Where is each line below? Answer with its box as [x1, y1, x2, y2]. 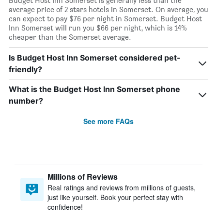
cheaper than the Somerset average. [9, 32, 131, 42]
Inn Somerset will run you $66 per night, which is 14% [9, 23, 187, 32]
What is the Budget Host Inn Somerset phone [9, 84, 180, 94]
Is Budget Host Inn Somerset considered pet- [9, 53, 181, 62]
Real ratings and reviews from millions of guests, [47, 183, 196, 192]
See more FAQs [83, 116, 134, 126]
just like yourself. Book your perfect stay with [47, 192, 183, 202]
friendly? [9, 64, 42, 74]
